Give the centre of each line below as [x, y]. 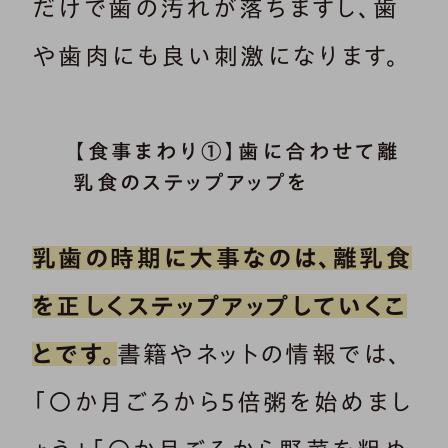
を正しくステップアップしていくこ [220, 306]
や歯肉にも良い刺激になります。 [216, 56]
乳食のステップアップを [191, 182]
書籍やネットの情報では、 [259, 354]
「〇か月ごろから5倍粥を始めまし [223, 402]
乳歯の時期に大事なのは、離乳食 [222, 258]
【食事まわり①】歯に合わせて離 [237, 151]
